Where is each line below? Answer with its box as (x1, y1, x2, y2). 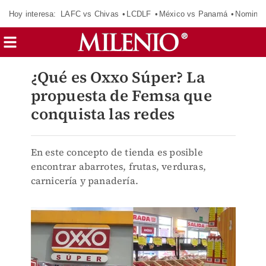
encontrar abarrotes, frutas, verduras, (30, 160, 207, 173)
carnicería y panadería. (30, 174, 139, 187)
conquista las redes (30, 103, 175, 125)
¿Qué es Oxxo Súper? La (30, 66, 205, 88)
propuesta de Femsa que (30, 85, 212, 106)
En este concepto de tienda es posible (30, 145, 203, 159)
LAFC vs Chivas (61, 9, 119, 18)
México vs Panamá (159, 9, 227, 18)
